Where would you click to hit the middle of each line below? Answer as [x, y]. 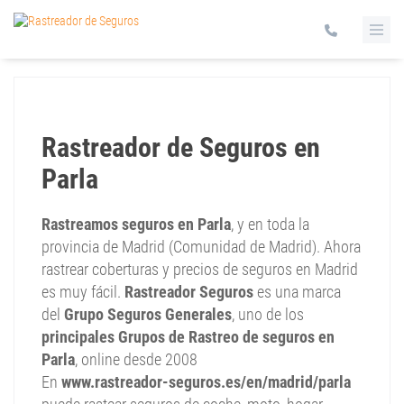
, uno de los [268, 314]
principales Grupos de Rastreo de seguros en [188, 337]
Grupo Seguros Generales [148, 314]
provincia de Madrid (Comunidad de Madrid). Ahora [201, 247]
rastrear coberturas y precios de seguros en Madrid [200, 269]
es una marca [297, 292]
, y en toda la [270, 224]
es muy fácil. [83, 292]
